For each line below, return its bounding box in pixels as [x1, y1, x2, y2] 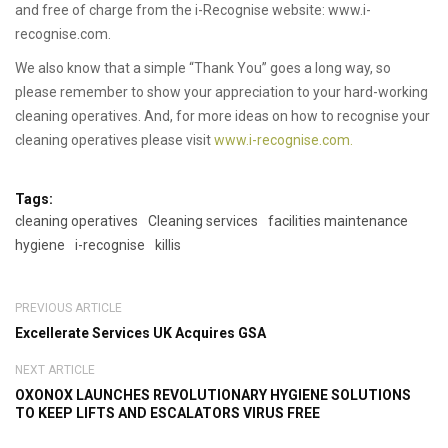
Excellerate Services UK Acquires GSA [15, 324, 266, 341]
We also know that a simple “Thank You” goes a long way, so [15, 59, 391, 76]
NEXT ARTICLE [15, 362, 95, 377]
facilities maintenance [268, 212, 408, 229]
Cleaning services [148, 212, 258, 229]
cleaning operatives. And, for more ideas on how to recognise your [15, 107, 430, 124]
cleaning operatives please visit [15, 131, 214, 148]
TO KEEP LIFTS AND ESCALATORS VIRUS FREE [15, 404, 320, 421]
